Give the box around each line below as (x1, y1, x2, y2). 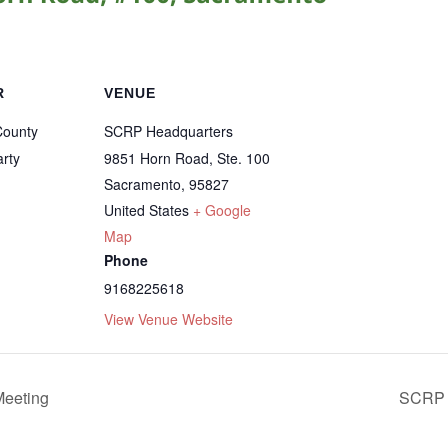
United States (104, 200, 189, 220)
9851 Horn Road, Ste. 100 (104, 148, 270, 168)
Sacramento (104, 174, 181, 194)
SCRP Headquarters (104, 121, 233, 141)
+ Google (193, 200, 251, 220)
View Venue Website (104, 309, 233, 329)
